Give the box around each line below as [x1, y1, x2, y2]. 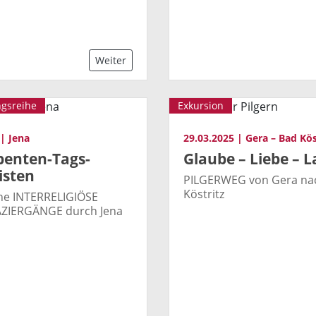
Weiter [95, 54, 126, 68]
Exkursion [178, 99, 224, 113]
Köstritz [183, 186, 224, 202]
